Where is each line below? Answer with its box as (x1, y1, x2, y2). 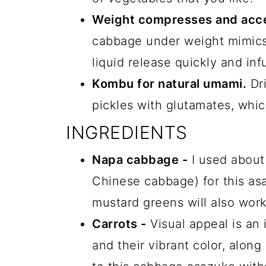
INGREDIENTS (66, 122, 188, 143)
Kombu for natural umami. (92, 77, 246, 91)
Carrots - (92, 217, 147, 231)
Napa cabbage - (92, 153, 188, 167)
